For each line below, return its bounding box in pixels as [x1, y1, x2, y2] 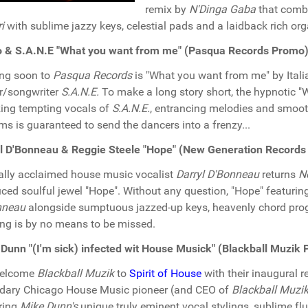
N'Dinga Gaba [189, 3, 256, 16]
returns [259, 168, 298, 181]
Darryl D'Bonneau [176, 168, 259, 181]
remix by [145, 3, 189, 16]
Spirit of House [129, 267, 201, 280]
